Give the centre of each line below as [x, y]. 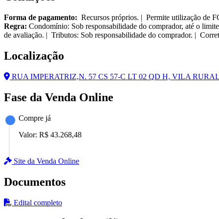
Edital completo [37, 202]
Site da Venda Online [45, 161]
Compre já [35, 118]
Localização [34, 56]
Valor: [29, 134]
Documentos [35, 182]
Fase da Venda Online [59, 97]
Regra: [15, 26]
